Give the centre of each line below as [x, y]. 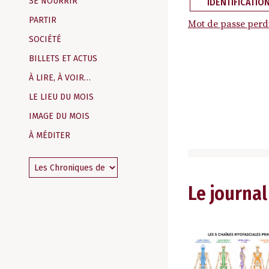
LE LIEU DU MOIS [61, 97]
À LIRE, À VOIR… [60, 78]
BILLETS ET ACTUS [63, 59]
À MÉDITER [50, 135]
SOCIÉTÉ [45, 39]
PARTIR [43, 20]
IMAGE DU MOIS [59, 116]
